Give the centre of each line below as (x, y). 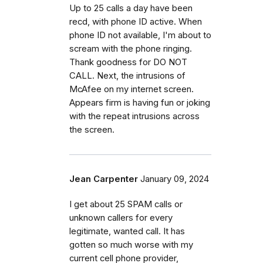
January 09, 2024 (175, 179)
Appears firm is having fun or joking (140, 103)
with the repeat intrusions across (134, 117)
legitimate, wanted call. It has (127, 232)
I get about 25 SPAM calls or (126, 205)
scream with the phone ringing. (131, 49)
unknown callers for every (121, 218)
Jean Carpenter (104, 179)
